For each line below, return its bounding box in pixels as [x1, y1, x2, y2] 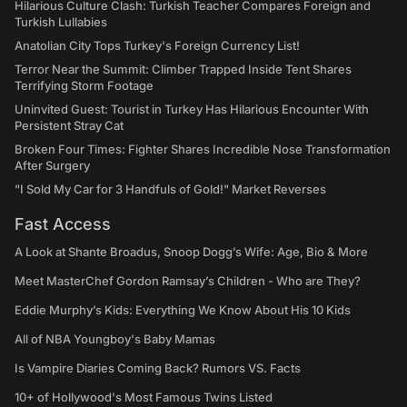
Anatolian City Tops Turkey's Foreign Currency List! [15, 38, 300, 53]
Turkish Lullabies [15, 15, 107, 29]
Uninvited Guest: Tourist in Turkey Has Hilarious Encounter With [15, 102, 369, 116]
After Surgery [15, 158, 90, 173]
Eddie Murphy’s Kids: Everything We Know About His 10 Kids [15, 303, 351, 317]
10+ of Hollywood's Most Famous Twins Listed [15, 390, 273, 404]
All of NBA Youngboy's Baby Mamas [15, 332, 215, 346]
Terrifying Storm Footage [15, 78, 154, 93]
